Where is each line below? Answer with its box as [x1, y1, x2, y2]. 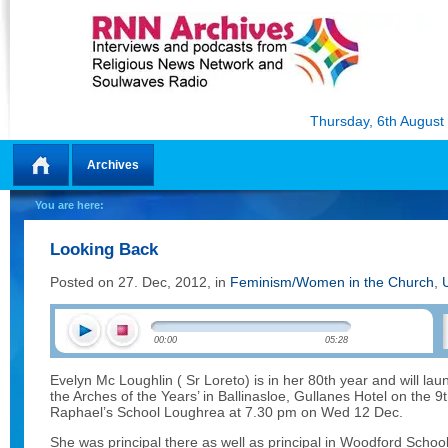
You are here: [35, 199, 104, 211]
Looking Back [50, 240, 158, 259]
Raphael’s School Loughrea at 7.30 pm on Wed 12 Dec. [50, 404, 403, 420]
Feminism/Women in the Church [230, 274, 434, 290]
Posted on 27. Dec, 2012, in [50, 274, 230, 290]
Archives [87, 158, 139, 172]
